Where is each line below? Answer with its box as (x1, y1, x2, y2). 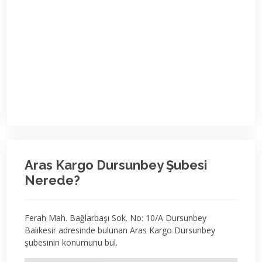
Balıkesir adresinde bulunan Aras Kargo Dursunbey (25, 225, 215, 236)
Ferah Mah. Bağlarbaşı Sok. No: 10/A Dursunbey (25, 212, 206, 223)
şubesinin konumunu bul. (25, 237, 118, 248)
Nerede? (25, 173, 80, 188)
